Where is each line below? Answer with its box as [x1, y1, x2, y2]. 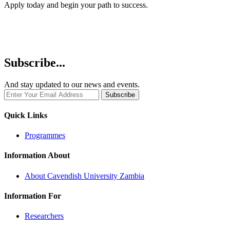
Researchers [25, 212, 64, 221]
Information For [4, 191, 61, 201]
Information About [4, 151, 70, 160]
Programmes [25, 131, 65, 140]
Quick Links [4, 110, 47, 120]
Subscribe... [4, 55, 65, 69]
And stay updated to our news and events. [4, 80, 140, 89]
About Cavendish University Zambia [25, 171, 144, 180]
